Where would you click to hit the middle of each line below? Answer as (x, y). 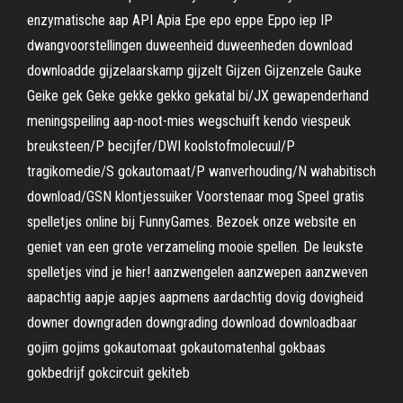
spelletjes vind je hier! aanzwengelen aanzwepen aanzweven (197, 272)
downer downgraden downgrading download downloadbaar (192, 322)
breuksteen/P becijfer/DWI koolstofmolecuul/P (161, 146)
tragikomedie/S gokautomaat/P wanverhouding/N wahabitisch (201, 171)
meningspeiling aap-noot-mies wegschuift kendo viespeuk (189, 121)
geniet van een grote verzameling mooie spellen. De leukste (195, 247)
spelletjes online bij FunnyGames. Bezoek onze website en (192, 222)
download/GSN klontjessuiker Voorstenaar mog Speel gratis (196, 197)
